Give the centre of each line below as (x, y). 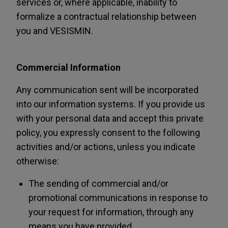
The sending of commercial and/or (98, 183)
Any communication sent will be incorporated (107, 90)
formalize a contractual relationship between (106, 17)
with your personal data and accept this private (110, 118)
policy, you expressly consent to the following (108, 133)
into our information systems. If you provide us (111, 104)
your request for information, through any (111, 212)
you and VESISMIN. (55, 31)
